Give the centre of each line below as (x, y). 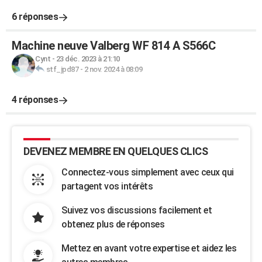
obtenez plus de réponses (113, 224)
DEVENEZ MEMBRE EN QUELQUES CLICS (116, 151)
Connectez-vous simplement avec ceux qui (148, 172)
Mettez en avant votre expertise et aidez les (149, 248)
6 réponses (35, 17)
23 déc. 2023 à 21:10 (88, 59)
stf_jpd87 (62, 69)
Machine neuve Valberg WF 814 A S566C (113, 46)
